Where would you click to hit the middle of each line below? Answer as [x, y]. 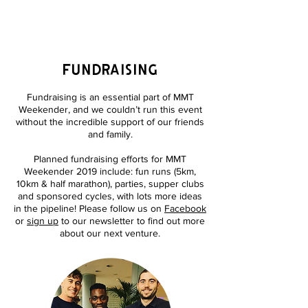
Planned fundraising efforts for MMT [110, 159]
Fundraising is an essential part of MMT [110, 97]
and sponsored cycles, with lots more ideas [110, 196]
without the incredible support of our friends [110, 122]
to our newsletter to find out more [132, 221]
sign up [43, 221]
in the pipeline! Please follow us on [89, 208]
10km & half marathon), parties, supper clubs [110, 184]
